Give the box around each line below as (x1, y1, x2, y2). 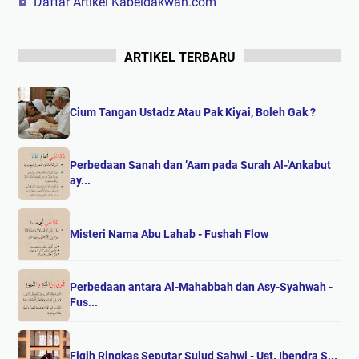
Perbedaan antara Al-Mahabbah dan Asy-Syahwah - (70, 280, 333, 294)
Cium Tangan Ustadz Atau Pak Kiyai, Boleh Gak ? (70, 105, 316, 119)
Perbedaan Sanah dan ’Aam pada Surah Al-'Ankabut (70, 159, 331, 172)
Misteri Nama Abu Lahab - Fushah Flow (70, 227, 268, 240)
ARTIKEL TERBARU (123, 49, 236, 65)
